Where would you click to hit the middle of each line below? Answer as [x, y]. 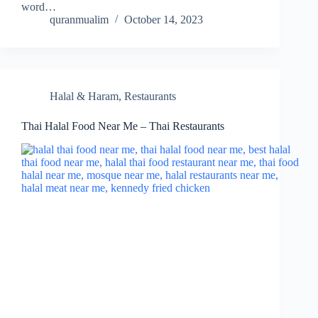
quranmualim [79, 20]
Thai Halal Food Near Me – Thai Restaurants [123, 126]
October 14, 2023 [164, 20]
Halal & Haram [84, 97]
